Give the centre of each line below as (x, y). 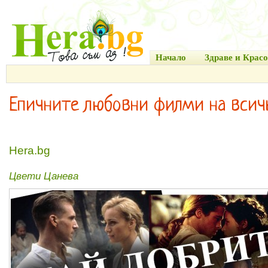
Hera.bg (30, 150)
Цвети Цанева (44, 176)
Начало (171, 57)
